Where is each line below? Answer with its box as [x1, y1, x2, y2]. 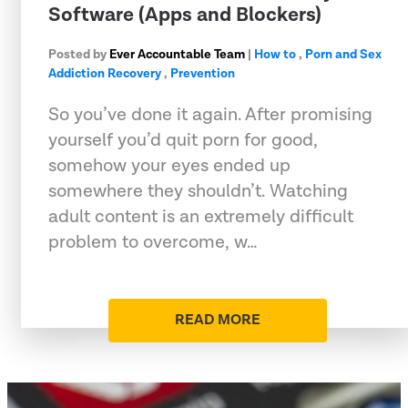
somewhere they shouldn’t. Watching [48, 178, 348, 203]
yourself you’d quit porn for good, [48, 127, 318, 152]
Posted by [48, 46, 109, 63]
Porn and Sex [305, 46, 382, 63]
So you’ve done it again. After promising [48, 102, 372, 127]
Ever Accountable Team [109, 46, 245, 63]
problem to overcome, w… [48, 229, 258, 254]
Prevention [170, 65, 235, 82]
